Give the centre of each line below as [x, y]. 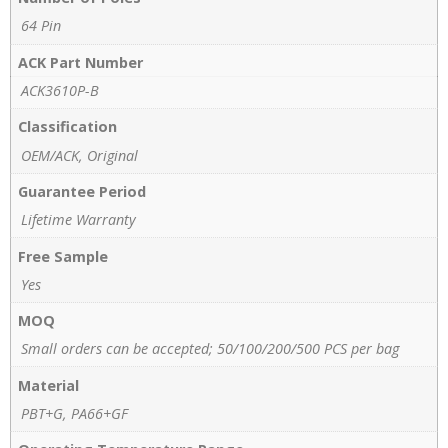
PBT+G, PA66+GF [74, 413]
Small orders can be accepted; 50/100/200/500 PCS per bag [210, 349]
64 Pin [41, 26]
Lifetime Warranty [78, 220]
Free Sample [63, 256]
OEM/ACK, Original [79, 155]
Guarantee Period [82, 191]
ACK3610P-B [60, 90]
